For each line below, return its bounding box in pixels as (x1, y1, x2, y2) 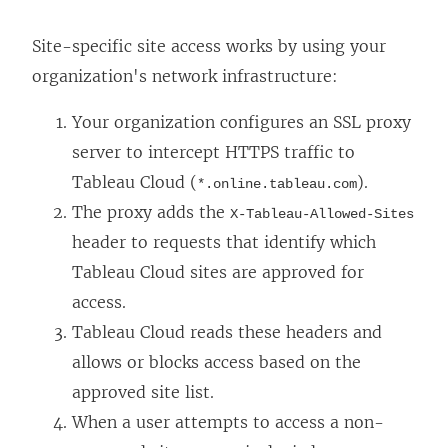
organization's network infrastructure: (32, 65, 338, 86)
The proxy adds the (72, 201, 230, 222)
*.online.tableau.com (197, 175, 357, 192)
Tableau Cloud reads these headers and (72, 321, 382, 342)
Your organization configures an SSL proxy (72, 111, 411, 132)
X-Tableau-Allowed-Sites (230, 205, 414, 222)
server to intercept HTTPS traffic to (72, 141, 355, 162)
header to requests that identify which (72, 231, 376, 252)
